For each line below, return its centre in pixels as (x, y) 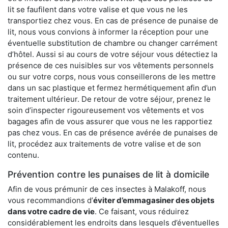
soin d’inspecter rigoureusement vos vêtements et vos (106, 110)
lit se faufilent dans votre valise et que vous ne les (98, 10)
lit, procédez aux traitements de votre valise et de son (104, 144)
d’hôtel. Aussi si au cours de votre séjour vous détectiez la (112, 54)
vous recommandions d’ (50, 201)
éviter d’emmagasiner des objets (154, 201)
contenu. (23, 155)
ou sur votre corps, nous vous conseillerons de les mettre (112, 77)
